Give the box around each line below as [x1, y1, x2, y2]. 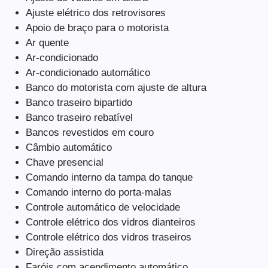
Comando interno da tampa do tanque [25, 172, 193, 183]
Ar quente [25, 37, 69, 48]
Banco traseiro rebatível [25, 112, 133, 123]
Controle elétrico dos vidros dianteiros [25, 217, 196, 228]
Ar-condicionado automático [25, 67, 150, 78]
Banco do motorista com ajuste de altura [25, 82, 206, 93]
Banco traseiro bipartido [25, 97, 132, 108]
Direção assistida [25, 246, 103, 258]
